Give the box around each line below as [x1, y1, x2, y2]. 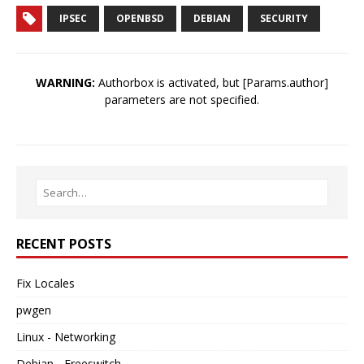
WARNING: [36, 75, 95, 91]
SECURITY [260, 11, 308, 26]
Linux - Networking [16, 329, 115, 345]
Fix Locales [16, 275, 75, 292]
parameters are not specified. [105, 92, 259, 108]
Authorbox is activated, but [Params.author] [95, 75, 328, 91]
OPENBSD [116, 11, 164, 26]
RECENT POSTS [16, 235, 111, 253]
